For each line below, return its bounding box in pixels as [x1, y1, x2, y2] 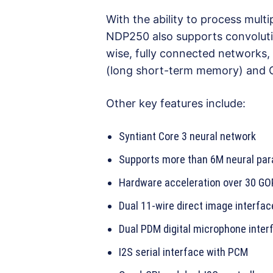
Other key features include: [106, 97, 246, 110]
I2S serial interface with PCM [119, 246, 248, 259]
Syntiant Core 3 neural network [119, 130, 256, 143]
